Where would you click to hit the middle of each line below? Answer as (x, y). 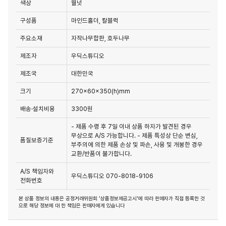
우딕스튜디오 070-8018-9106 (112, 176)
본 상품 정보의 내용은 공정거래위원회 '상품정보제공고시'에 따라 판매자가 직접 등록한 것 (112, 198)
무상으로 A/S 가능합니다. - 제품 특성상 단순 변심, (134, 135)
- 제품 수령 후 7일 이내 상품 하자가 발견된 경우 (131, 126)
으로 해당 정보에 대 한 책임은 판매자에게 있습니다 (72, 205)
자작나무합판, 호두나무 (100, 38)
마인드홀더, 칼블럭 (95, 20)
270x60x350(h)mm (101, 91)
